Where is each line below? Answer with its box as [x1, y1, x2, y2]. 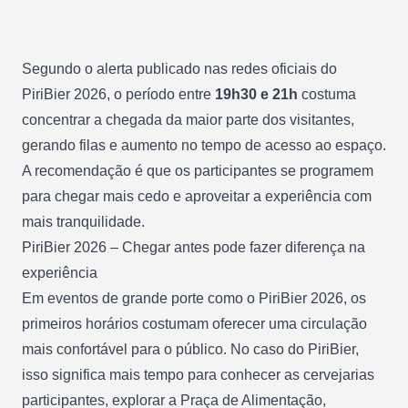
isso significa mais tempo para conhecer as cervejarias [22, 366, 374, 382]
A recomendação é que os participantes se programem [22, 162, 373, 178]
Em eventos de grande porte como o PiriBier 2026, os [22, 290, 366, 306]
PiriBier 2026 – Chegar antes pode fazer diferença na [22, 239, 365, 255]
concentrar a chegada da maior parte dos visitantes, [22, 111, 354, 127]
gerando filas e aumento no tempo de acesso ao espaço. [22, 137, 386, 153]
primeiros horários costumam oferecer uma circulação [22, 315, 367, 331]
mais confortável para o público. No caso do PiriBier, [22, 341, 359, 357]
